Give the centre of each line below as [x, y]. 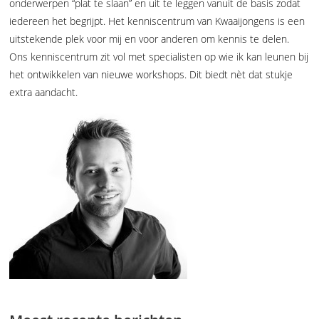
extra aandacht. [44, 92]
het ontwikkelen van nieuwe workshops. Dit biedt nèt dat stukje [151, 74]
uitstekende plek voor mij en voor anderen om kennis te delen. [150, 38]
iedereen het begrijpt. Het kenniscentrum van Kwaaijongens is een [157, 21]
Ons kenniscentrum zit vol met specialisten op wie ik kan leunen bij [159, 56]
